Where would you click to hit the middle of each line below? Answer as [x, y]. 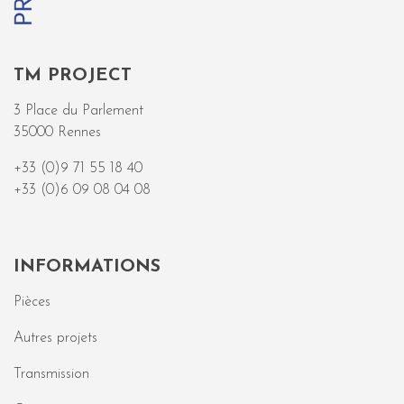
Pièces [32, 302]
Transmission [51, 374]
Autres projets [55, 338]
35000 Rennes [57, 133]
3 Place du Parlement [78, 111]
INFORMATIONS [87, 267]
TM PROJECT [73, 76]
